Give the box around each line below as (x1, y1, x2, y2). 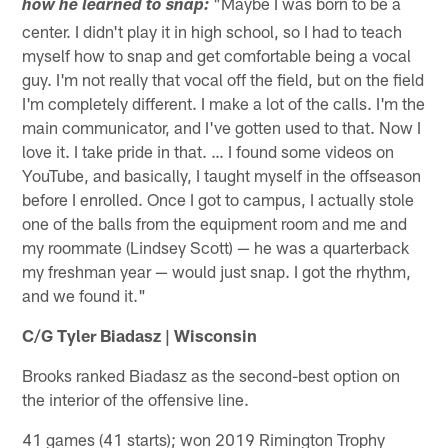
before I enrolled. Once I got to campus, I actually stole (22, 189, 415, 210)
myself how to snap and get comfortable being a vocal (22, 45, 412, 66)
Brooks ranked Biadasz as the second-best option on (22, 365, 401, 386)
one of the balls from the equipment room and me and (22, 213, 408, 234)
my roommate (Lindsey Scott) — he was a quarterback (22, 237, 410, 258)
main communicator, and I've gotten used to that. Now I (22, 117, 422, 138)
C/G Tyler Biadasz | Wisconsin (22, 325, 258, 346)
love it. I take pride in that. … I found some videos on (22, 141, 395, 162)
